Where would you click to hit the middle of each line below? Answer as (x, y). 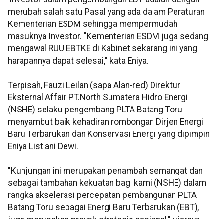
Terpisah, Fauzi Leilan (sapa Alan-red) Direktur (94, 85)
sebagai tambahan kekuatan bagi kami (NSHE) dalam (107, 183)
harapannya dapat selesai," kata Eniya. (78, 61)
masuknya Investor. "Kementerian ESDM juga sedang (108, 36)
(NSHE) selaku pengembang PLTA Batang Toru (95, 110)
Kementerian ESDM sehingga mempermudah (93, 24)
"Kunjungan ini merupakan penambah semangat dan (105, 171)
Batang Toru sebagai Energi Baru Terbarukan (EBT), (103, 208)
